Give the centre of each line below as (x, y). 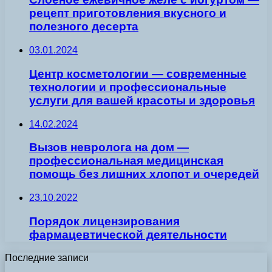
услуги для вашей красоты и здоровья (142, 100)
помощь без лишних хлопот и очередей (144, 174)
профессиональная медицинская (126, 161)
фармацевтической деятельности (128, 234)
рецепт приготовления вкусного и (128, 13)
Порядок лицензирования (104, 221)
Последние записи (47, 258)
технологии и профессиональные (128, 87)
